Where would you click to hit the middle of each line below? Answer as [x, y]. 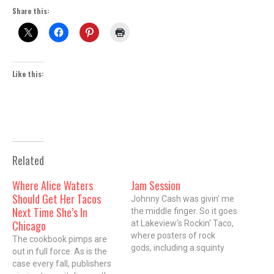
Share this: [31, 10]
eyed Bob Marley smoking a [184, 260]
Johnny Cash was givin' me [183, 198]
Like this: [28, 73]
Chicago [29, 225]
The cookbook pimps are [60, 239]
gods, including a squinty [178, 247]
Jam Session [156, 185]
